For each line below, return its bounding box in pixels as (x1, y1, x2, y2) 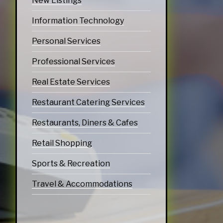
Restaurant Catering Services (31, 97, 145, 107)
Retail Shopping (31, 138, 92, 148)
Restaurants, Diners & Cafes (31, 117, 138, 127)
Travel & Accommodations (31, 179, 132, 189)
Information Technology (31, 15, 124, 25)
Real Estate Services (31, 77, 110, 87)
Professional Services (31, 56, 115, 66)
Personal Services (31, 36, 101, 46)
